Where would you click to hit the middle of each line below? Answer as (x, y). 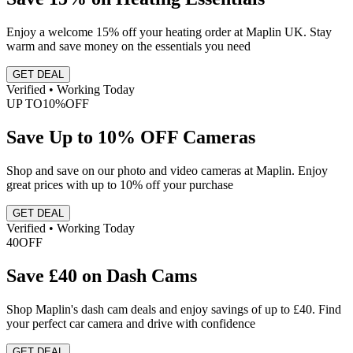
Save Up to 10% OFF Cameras (131, 137)
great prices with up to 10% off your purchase (120, 184)
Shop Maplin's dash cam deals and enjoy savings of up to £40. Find (174, 309)
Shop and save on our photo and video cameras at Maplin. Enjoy (167, 170)
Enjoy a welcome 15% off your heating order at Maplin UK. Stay (169, 32)
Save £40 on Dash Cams (102, 275)
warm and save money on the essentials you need (128, 46)
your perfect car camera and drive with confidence (131, 323)
